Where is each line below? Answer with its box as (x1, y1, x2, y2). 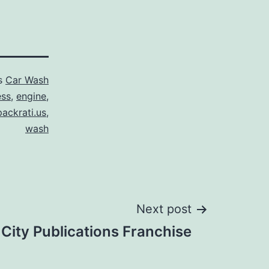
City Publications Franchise (1, 223, 192, 241)
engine (16, 90, 46, 103)
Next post (136, 202, 192, 217)
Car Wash (5, 74, 49, 86)
